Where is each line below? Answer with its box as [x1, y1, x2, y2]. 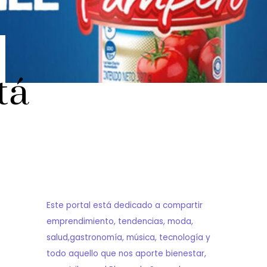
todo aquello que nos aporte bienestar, [46, 247, 206, 259]
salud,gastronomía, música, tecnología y [46, 231, 210, 243]
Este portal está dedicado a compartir [46, 199, 203, 211]
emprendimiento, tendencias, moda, [46, 215, 193, 227]
